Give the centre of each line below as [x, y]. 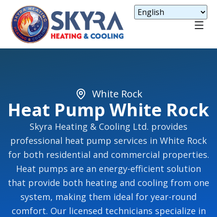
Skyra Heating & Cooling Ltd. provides [108, 127]
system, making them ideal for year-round [108, 197]
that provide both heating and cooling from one [108, 183]
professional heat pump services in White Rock [108, 141]
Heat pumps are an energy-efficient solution [108, 169]
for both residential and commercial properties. [108, 155]
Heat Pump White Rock [108, 110]
